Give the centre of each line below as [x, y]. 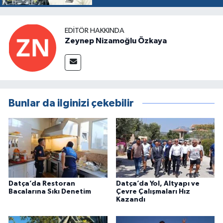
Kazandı [130, 199]
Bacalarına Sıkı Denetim [50, 191]
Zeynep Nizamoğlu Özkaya [116, 41]
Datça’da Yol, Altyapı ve [158, 183]
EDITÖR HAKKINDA [95, 30]
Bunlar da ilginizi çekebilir [71, 104]
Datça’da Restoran [42, 183]
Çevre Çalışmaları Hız [153, 191]
